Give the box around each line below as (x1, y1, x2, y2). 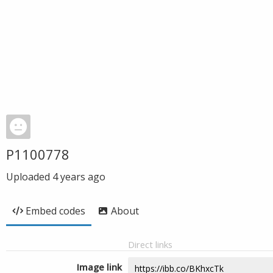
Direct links (128, 238, 172, 250)
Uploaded (6, 170, 52, 183)
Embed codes (26, 204, 85, 218)
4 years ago (52, 170, 105, 183)
